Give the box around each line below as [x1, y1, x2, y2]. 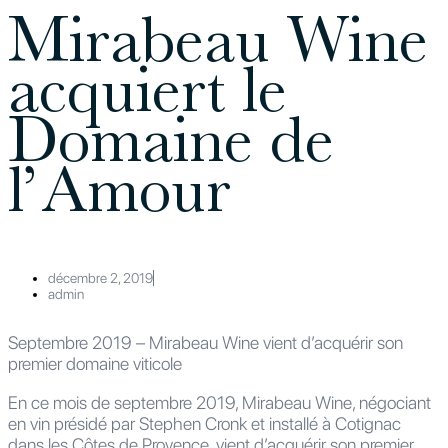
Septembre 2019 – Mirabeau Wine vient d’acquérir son [8, 331, 403, 353]
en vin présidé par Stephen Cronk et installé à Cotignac [8, 412, 401, 434]
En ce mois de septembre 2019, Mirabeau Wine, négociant [8, 391, 431, 413]
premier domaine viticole [8, 352, 182, 374]
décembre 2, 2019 [48, 269, 153, 286]
